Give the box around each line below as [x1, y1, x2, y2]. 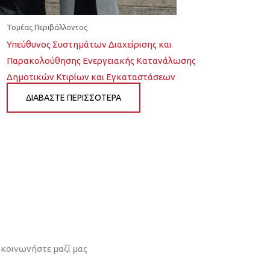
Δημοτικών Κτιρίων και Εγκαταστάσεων [6, 71, 175, 82]
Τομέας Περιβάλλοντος [6, 23, 87, 32]
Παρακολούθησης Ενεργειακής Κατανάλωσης [6, 55, 196, 66]
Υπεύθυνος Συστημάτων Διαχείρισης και [6, 39, 172, 49]
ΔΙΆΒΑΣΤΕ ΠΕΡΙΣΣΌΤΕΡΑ [25, 93, 121, 102]
